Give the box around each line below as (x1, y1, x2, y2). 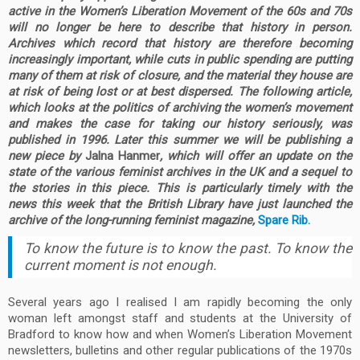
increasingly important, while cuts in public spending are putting (8, 52, 352, 67)
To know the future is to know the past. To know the (24, 240, 352, 256)
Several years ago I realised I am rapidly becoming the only (8, 295, 352, 309)
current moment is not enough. (24, 257, 217, 273)
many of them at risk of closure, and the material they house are (8, 68, 352, 83)
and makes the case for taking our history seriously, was (8, 117, 352, 131)
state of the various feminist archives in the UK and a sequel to (8, 165, 352, 179)
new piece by (8, 149, 86, 163)
